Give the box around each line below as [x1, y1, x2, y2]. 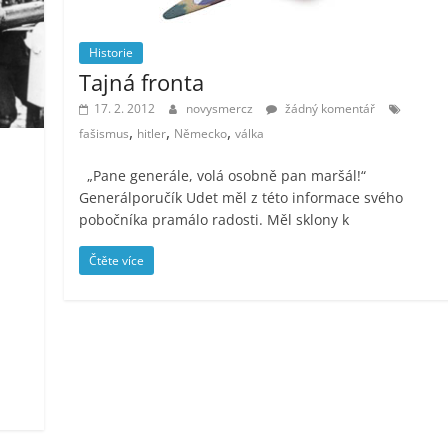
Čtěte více [89, 251, 145, 269]
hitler [137, 124, 167, 142]
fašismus [79, 124, 130, 142]
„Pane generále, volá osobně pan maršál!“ [79, 165, 367, 185]
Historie [89, 43, 134, 61]
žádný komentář [282, 99, 376, 117]
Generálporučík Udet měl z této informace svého [79, 187, 404, 207]
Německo [174, 124, 228, 142]
